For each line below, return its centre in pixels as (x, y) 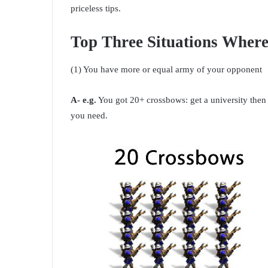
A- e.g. (83, 100)
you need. (89, 115)
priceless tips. (96, 8)
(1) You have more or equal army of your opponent (166, 69)
